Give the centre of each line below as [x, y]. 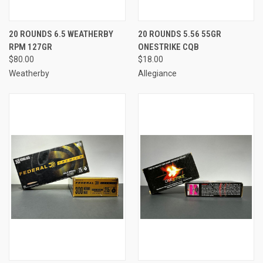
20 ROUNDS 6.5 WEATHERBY [61, 34]
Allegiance [157, 73]
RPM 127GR [31, 47]
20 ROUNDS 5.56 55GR [179, 34]
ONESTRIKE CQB [168, 47]
